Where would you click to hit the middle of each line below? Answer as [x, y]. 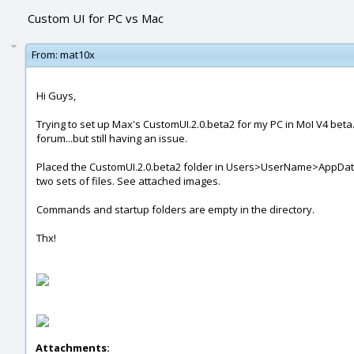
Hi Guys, [56, 96]
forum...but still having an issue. [112, 138]
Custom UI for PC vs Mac [96, 18]
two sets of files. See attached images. [128, 181]
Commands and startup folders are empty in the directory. [175, 209]
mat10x [77, 55]
